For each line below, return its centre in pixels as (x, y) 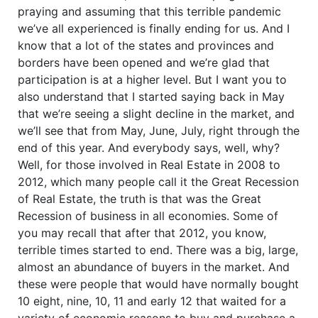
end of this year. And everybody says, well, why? (149, 147)
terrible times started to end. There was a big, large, (158, 250)
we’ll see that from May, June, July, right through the (159, 130)
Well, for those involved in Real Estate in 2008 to (149, 164)
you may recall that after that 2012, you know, (142, 232)
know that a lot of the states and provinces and (146, 45)
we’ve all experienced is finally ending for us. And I (154, 28)
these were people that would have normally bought (158, 284)
